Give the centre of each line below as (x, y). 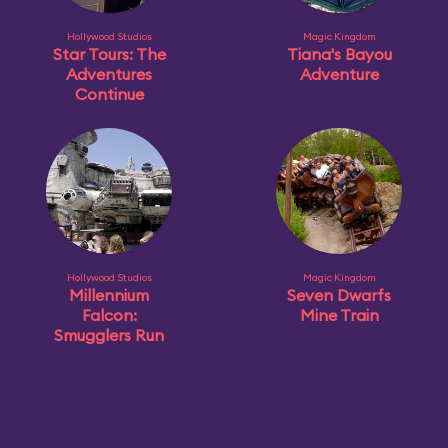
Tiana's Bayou (339, 54)
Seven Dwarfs (339, 295)
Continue (109, 94)
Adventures (109, 74)
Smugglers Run (109, 335)
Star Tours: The (109, 54)
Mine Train (339, 315)
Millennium (109, 295)
